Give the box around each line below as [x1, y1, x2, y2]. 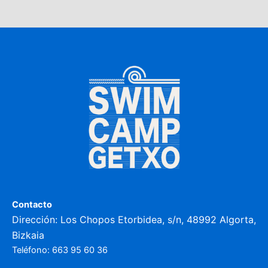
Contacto [12, 199, 52, 210]
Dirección [12, 214, 55, 226]
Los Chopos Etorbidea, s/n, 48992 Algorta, [60, 214, 256, 226]
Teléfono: [12, 245, 52, 255]
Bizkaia [12, 229, 44, 241]
